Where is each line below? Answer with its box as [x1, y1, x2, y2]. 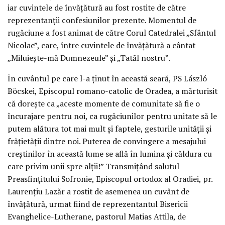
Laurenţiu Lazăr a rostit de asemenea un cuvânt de [8, 185, 189, 197]
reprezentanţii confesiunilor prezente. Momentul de [8, 14, 196, 26]
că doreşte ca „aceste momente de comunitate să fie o [8, 97, 200, 109]
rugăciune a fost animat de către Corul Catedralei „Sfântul [8, 27, 216, 38]
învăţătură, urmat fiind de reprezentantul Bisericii [8, 198, 188, 209]
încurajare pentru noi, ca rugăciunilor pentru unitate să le [8, 110, 217, 122]
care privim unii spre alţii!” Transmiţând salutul [8, 160, 179, 172]
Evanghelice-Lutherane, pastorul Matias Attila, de [8, 210, 186, 222]
